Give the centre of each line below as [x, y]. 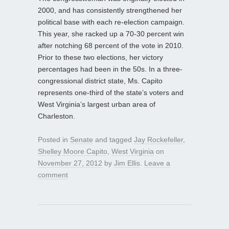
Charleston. [56, 116]
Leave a [157, 163]
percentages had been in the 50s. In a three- [110, 69]
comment [53, 175]
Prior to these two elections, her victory [100, 57]
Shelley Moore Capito [73, 151]
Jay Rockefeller [158, 139]
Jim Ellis [127, 163]
